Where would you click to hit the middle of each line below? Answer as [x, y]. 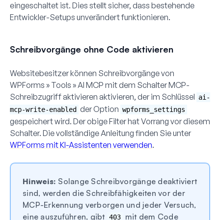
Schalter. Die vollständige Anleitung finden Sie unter [100, 133]
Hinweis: [39, 181]
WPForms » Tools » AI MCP [57, 85]
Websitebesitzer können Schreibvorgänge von [92, 73]
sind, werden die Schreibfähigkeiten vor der [104, 193]
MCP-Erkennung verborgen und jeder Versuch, [110, 205]
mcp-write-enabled [43, 109]
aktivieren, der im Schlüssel [147, 96]
